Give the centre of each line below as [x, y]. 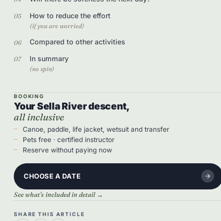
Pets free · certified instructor [68, 139]
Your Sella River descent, [72, 106]
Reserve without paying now [67, 150]
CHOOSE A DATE [52, 176]
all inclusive [39, 117]
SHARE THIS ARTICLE [49, 214]
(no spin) [42, 69]
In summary [49, 59]
